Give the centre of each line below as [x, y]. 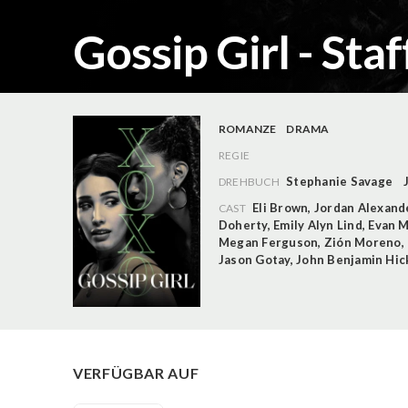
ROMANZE [248, 129]
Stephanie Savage [340, 182]
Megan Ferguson [269, 243]
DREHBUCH [249, 182]
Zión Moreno [362, 243]
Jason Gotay [255, 260]
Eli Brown [280, 208]
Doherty [243, 225]
